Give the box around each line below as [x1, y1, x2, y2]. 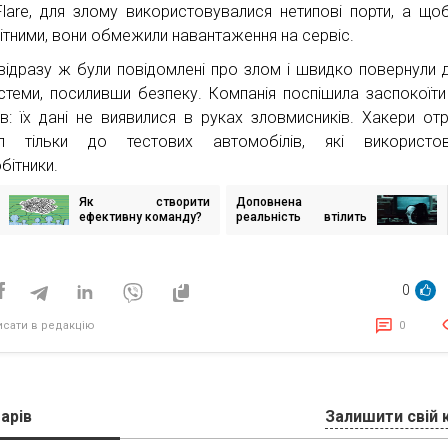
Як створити [79, 194, 211, 209]
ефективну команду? [79, 209, 203, 224]
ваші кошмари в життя [236, 224, 367, 239]
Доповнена [236, 194, 303, 209]
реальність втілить [236, 209, 368, 224]
